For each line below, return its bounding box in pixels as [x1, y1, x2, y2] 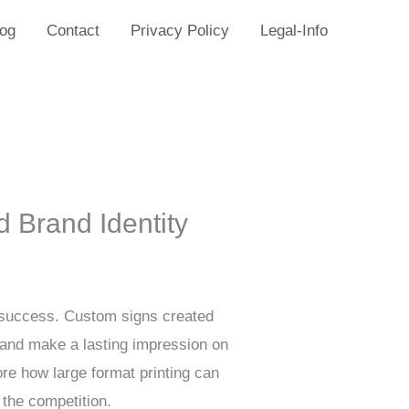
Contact [47, 22, 100, 39]
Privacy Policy [131, 22, 229, 39]
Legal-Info [260, 22, 328, 39]
